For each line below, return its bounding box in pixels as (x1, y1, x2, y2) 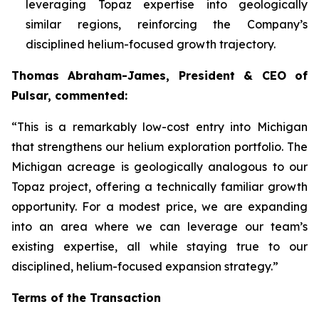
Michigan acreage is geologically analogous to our (11, 159, 308, 174)
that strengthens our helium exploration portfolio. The (11, 140, 308, 155)
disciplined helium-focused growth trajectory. (26, 37, 276, 52)
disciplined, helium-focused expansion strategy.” (11, 259, 278, 274)
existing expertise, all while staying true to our (11, 239, 308, 254)
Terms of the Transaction (11, 291, 161, 305)
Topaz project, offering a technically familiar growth (11, 179, 308, 194)
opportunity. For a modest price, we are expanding (11, 199, 308, 214)
